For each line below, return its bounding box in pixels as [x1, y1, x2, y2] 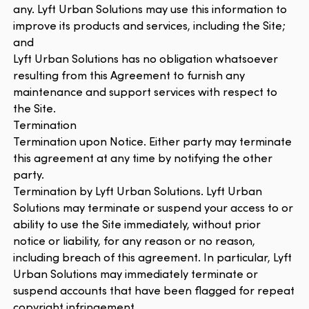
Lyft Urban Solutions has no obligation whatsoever [13, 50, 279, 66]
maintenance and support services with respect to [13, 83, 278, 99]
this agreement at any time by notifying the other [13, 149, 273, 166]
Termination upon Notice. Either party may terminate [13, 132, 292, 149]
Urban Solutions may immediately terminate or [13, 265, 259, 281]
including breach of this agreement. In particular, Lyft [13, 248, 292, 265]
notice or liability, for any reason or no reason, [13, 232, 256, 248]
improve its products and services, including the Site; [13, 17, 286, 33]
